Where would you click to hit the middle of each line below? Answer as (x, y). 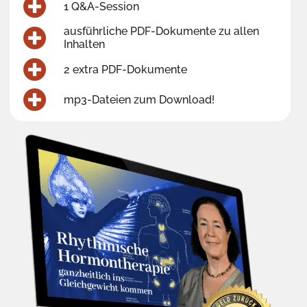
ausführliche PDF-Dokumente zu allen (161, 32)
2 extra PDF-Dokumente (125, 69)
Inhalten (84, 45)
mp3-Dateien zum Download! (139, 99)
